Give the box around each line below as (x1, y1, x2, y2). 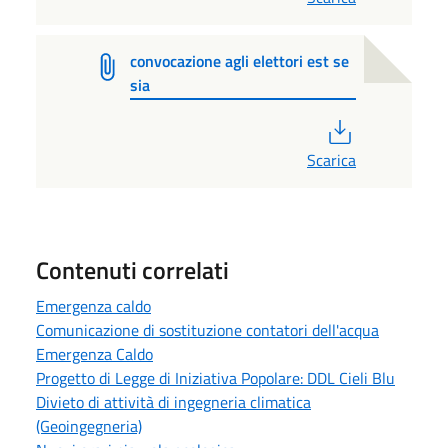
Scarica (307, 148, 356, 173)
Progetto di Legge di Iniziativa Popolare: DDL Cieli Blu (36, 366, 395, 391)
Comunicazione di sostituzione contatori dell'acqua (36, 318, 379, 343)
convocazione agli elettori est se (130, 48, 350, 73)
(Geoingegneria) (36, 414, 142, 439)
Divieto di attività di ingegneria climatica (36, 390, 311, 415)
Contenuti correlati (36, 252, 229, 289)
